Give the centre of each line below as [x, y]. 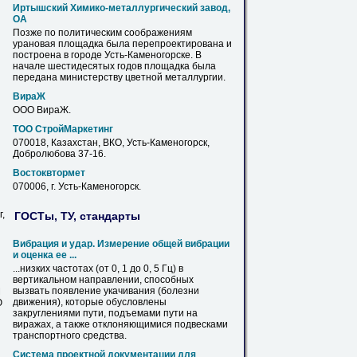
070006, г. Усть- [47, 186]
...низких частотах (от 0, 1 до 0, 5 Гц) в [98, 269]
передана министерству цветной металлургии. [119, 77]
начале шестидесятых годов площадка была [114, 66]
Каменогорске [159, 55]
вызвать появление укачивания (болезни [106, 291]
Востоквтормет [49, 173]
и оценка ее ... [45, 255]
